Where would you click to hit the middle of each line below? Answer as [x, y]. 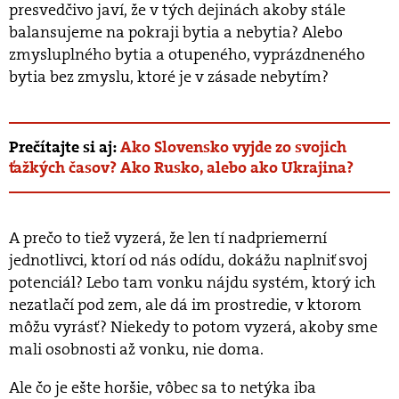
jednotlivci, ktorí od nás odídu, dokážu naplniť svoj [188, 260]
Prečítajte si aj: [65, 147]
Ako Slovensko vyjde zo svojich [233, 147]
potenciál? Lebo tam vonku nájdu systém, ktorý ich [192, 282]
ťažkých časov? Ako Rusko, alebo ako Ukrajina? [181, 168]
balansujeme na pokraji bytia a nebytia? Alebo [176, 32]
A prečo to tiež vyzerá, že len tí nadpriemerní [168, 238]
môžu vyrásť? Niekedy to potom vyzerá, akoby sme [193, 327]
